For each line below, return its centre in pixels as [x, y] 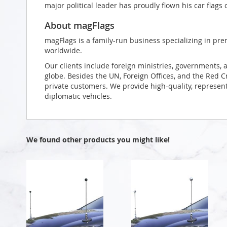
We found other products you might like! [98, 139]
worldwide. [63, 50]
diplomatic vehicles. [78, 96]
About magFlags [80, 25]
